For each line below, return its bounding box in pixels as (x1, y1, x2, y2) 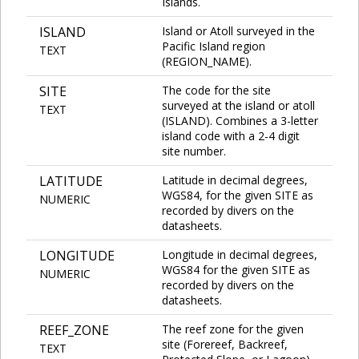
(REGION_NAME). (162, 53, 252, 69)
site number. (162, 143, 226, 159)
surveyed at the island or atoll (162, 97, 315, 113)
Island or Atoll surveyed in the (162, 22, 315, 38)
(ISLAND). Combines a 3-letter (162, 112, 318, 128)
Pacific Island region (162, 38, 265, 54)
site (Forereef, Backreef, (162, 336, 288, 352)
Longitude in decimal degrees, (162, 246, 317, 262)
